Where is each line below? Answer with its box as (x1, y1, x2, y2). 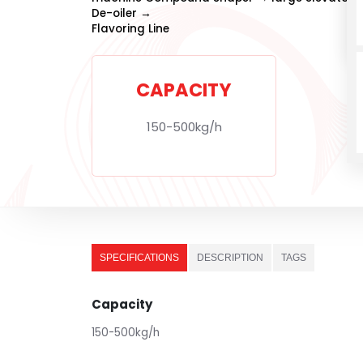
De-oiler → (92, 6, 152, 22)
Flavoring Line (92, 21, 170, 37)
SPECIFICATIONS (100, 252, 180, 264)
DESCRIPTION (197, 252, 264, 264)
